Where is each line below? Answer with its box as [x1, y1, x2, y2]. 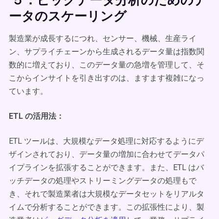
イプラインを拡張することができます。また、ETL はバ [9, 163, 204, 172]
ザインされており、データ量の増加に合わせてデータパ [9, 150, 204, 159]
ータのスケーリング [9, 7, 127, 24]
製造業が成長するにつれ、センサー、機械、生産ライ [9, 34, 197, 43]
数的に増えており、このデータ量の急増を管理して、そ [9, 60, 204, 69]
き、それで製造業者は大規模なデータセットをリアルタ [9, 189, 204, 198]
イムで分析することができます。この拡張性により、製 [9, 202, 204, 212]
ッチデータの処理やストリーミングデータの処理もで [9, 176, 197, 185]
